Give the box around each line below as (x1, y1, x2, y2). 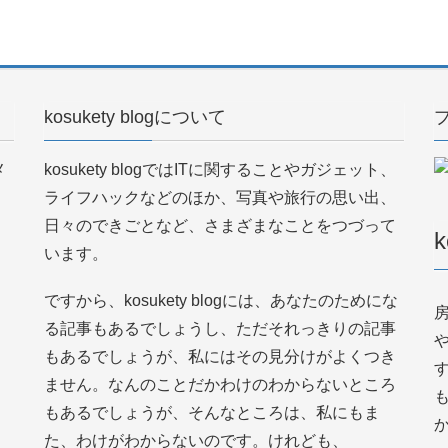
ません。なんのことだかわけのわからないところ (44, 376, 396, 394)
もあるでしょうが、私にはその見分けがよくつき (44, 348, 396, 366)
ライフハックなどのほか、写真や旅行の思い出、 (44, 189, 396, 206)
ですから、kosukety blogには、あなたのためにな (44, 292, 398, 310)
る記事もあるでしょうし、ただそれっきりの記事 (44, 320, 396, 338)
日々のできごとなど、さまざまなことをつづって (44, 217, 396, 234)
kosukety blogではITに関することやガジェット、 (44, 161, 396, 178)
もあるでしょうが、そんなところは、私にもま (44, 404, 380, 422)
